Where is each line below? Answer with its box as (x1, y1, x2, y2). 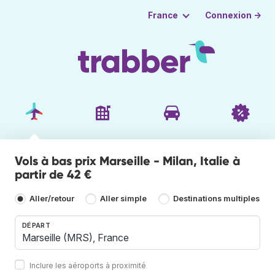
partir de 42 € (15, 166, 91, 182)
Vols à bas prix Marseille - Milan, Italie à (15, 153, 240, 168)
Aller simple (100, 194, 147, 204)
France (147, 10, 178, 20)
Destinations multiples (172, 194, 260, 204)
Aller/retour (29, 194, 74, 204)
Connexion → (205, 10, 262, 20)
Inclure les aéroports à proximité (29, 260, 146, 270)
